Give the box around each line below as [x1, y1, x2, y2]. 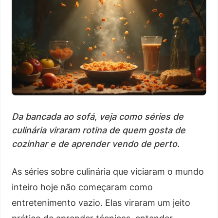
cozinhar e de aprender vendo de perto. [12, 138, 180, 149]
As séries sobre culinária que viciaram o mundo [12, 166, 204, 177]
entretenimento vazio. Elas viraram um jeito [12, 197, 190, 208]
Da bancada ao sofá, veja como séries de [12, 111, 183, 122]
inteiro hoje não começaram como [12, 182, 153, 192]
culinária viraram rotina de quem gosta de [12, 125, 185, 135]
